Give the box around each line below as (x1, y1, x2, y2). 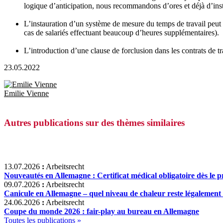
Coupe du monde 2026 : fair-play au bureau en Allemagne (4, 207, 199, 216)
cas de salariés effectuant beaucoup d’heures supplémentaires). (24, 28, 219, 37)
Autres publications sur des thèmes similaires (4, 117, 185, 128)
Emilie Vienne (4, 89, 49, 98)
